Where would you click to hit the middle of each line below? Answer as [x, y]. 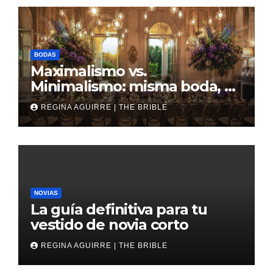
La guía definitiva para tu [119, 209]
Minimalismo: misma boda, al [134, 86]
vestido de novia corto [109, 224]
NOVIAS [46, 193]
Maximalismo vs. [89, 71]
